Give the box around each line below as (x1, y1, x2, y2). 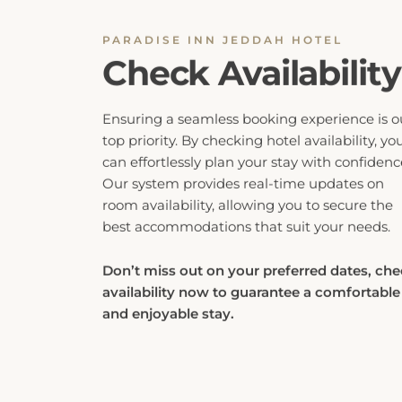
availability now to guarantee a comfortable (102, 257, 400, 274)
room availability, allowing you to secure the (102, 170, 393, 187)
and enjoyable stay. (102, 278, 234, 295)
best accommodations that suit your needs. (102, 191, 390, 208)
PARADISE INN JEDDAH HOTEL (102, 6, 343, 20)
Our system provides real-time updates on (102, 148, 384, 165)
